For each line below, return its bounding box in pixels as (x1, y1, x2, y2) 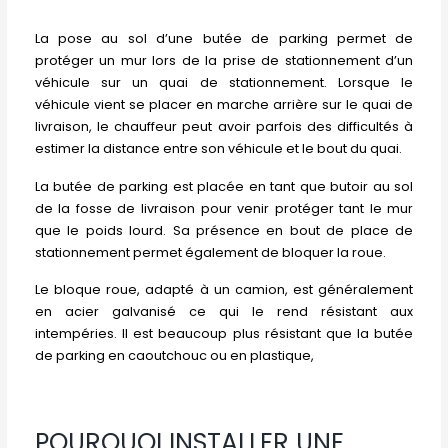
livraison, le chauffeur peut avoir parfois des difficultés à (34, 118, 414, 136)
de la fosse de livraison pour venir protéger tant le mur (34, 199, 414, 217)
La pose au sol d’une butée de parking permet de (34, 30, 414, 48)
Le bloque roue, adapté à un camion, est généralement (34, 280, 414, 298)
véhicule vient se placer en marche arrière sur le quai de (34, 96, 414, 114)
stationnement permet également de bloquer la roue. (34, 243, 386, 261)
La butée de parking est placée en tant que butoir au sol (34, 177, 414, 195)
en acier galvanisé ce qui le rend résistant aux (34, 302, 414, 320)
